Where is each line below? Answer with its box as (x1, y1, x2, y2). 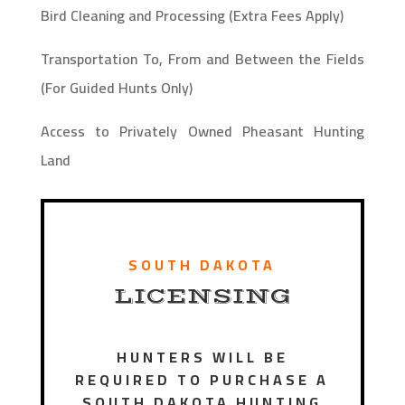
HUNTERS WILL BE (116, 344, 288, 372)
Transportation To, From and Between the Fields (40, 45, 365, 73)
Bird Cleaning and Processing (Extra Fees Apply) (40, 2, 344, 30)
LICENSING (113, 282, 291, 311)
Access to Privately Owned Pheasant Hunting (40, 118, 365, 146)
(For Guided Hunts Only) (40, 74, 193, 102)
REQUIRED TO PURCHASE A (75, 366, 330, 394)
